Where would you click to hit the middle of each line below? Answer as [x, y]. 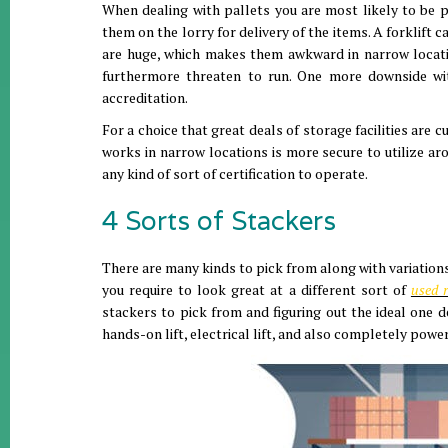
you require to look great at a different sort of [256, 289]
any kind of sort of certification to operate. [235, 173]
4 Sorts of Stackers [219, 220]
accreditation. [145, 97]
